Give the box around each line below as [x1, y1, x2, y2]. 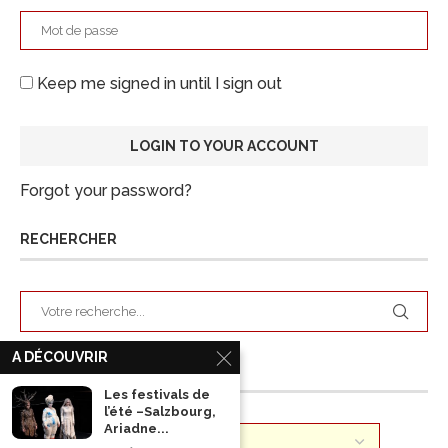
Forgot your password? [20, 180, 192, 200]
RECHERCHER [20, 230, 117, 247]
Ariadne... [104, 421, 169, 436]
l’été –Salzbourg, [104, 404, 216, 419]
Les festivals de [104, 387, 210, 402]
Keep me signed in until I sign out [33, 73, 282, 93]
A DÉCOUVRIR [12, 349, 108, 365]
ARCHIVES [20, 362, 90, 379]
